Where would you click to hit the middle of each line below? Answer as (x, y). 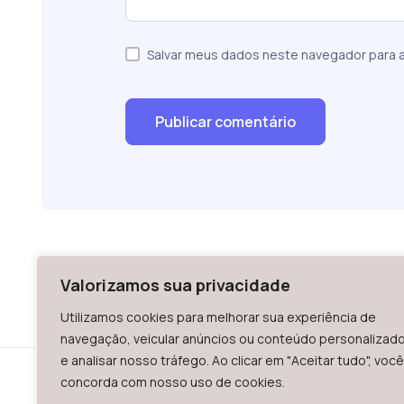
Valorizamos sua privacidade (175, 285)
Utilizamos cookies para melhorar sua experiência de (218, 317)
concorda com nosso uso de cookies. (173, 382)
